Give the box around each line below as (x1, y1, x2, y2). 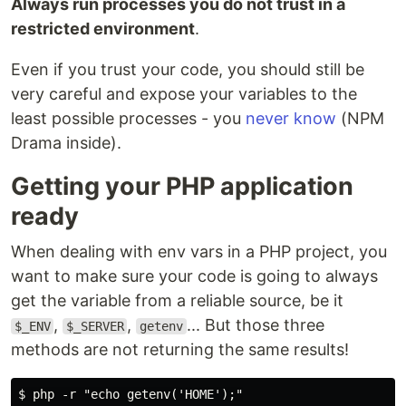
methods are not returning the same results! (11, 340, 349, 359)
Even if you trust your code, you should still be (11, 60, 364, 79)
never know (246, 109, 336, 128)
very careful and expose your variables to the (11, 84, 357, 103)
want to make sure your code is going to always (11, 266, 378, 285)
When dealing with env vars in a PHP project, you (11, 242, 387, 261)
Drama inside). (11, 133, 121, 152)
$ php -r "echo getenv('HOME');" (18, 387, 243, 401)
